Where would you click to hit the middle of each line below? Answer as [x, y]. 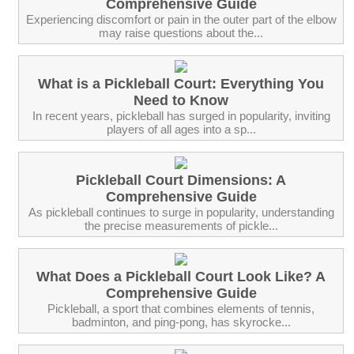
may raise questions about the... [181, 32]
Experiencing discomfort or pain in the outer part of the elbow [181, 19]
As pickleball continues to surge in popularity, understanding [181, 212]
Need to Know [181, 100]
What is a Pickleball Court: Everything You [181, 83]
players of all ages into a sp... [181, 129]
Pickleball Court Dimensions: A [181, 180]
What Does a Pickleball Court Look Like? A [181, 276]
